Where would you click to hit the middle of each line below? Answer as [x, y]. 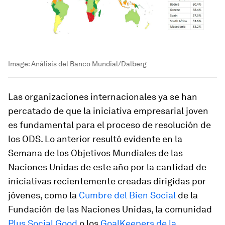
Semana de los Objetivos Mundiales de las [95, 153]
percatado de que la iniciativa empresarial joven [108, 110]
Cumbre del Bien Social [127, 195]
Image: [20, 64]
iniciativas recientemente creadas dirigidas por [107, 181]
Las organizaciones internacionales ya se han [103, 96]
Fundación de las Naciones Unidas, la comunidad [110, 209]
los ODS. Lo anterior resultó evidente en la [95, 139]
